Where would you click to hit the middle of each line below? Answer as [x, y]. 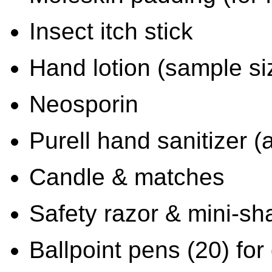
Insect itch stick [111, 31]
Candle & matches [127, 177]
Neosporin [84, 104]
